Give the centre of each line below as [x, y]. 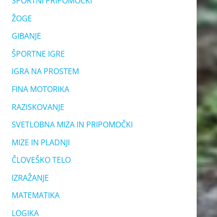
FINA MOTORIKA [40, 89]
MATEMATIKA [35, 195]
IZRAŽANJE [30, 178]
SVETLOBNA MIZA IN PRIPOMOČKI [72, 125]
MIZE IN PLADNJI [40, 142]
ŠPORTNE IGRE [38, 54]
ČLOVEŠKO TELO [41, 160]
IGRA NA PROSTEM [45, 71]
